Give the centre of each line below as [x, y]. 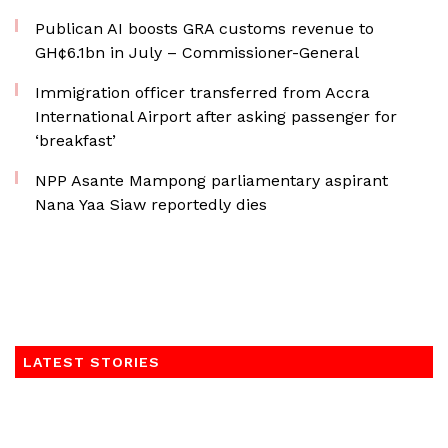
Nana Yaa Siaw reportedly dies [151, 204]
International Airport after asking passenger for [216, 116]
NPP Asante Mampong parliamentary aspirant [211, 180]
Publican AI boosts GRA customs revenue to [204, 28]
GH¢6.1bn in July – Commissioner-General [197, 52]
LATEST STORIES [91, 362]
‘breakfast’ [75, 140]
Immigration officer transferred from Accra [202, 92]
